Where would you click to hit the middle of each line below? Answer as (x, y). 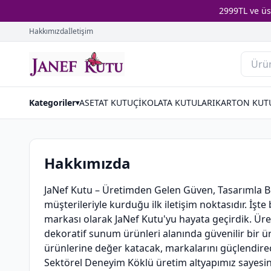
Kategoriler (52, 103)
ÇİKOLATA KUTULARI (174, 103)
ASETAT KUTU (106, 103)
